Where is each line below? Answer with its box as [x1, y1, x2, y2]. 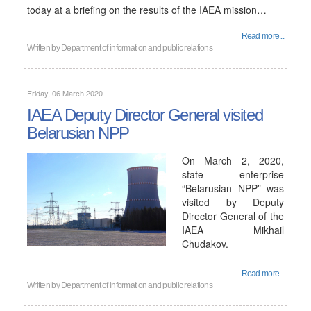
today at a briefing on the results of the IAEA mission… [27, 3, 267, 17]
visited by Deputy [182, 195, 284, 209]
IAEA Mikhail [182, 223, 284, 237]
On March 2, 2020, [182, 153, 284, 167]
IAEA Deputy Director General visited [27, 106, 263, 124]
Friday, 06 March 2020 [27, 87, 103, 99]
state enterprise [182, 167, 284, 181]
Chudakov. [182, 237, 228, 251]
